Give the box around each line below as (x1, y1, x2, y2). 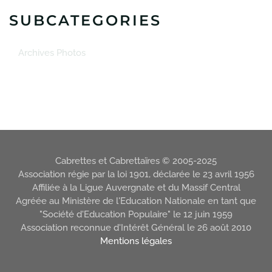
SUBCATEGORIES (9, 11, 161, 29)
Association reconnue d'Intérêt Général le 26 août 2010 (21, 222, 251, 233)
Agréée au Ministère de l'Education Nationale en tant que (16, 195, 256, 206)
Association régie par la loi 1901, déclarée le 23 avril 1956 (18, 169, 254, 180)
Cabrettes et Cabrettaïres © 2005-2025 (55, 155, 217, 166)
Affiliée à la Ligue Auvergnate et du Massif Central (32, 182, 240, 193)
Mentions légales (100, 236, 172, 246)
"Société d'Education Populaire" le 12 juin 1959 (39, 209, 233, 220)
